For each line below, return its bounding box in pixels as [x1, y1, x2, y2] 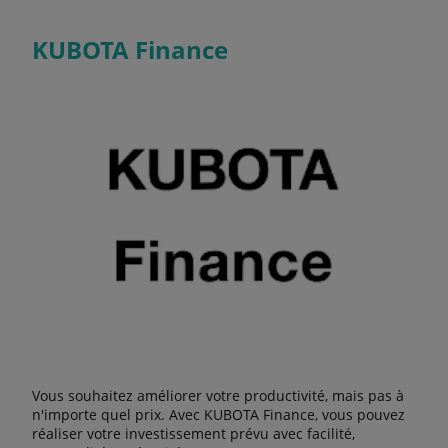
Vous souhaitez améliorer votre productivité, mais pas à [32, 385, 404, 405]
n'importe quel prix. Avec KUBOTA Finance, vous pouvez [32, 404, 405, 424]
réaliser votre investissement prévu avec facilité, [32, 423, 355, 443]
